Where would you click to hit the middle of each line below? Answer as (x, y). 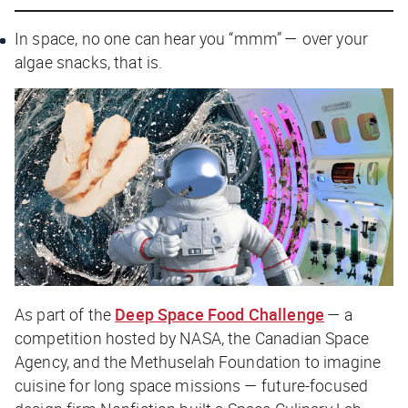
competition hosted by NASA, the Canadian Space (192, 338)
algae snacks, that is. (89, 61)
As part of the (65, 315)
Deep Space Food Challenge (219, 315)
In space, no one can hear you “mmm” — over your (192, 38)
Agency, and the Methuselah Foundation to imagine (198, 362)
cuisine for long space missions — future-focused (192, 386)
